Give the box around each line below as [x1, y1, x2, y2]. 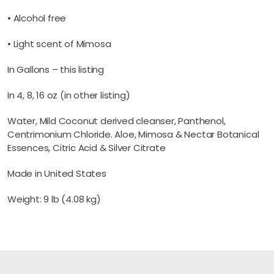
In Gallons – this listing [7, 63, 105, 76]
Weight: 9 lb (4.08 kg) [7, 193, 101, 206]
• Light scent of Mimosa [7, 37, 111, 50]
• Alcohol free [7, 12, 67, 24]
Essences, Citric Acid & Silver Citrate [7, 141, 166, 154]
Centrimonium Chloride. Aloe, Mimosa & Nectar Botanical [7, 128, 259, 141]
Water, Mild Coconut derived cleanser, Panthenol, [7, 114, 226, 127]
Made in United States [7, 167, 106, 180]
